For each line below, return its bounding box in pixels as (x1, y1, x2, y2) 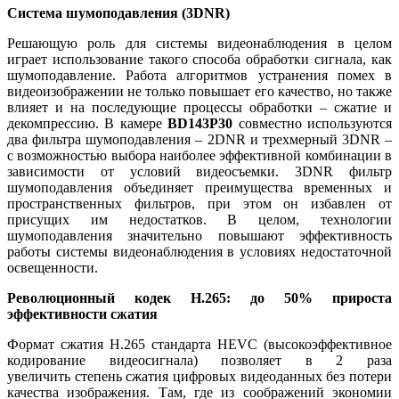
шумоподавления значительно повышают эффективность (7, 227, 392, 243)
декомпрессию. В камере (7, 115, 168, 131)
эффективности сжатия (7, 305, 158, 322)
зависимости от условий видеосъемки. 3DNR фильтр (7, 163, 392, 179)
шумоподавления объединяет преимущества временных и (7, 179, 392, 195)
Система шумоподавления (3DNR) (7, 4, 230, 20)
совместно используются (238, 115, 393, 131)
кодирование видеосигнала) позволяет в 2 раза (7, 352, 392, 368)
